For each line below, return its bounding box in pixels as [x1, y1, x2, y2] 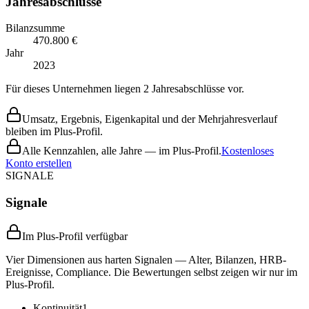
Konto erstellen [6, 157, 72, 170]
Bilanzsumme [6, 22, 65, 34]
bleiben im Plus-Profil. [6, 126, 103, 138]
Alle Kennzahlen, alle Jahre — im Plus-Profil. [22, 145, 221, 157]
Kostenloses [221, 145, 274, 157]
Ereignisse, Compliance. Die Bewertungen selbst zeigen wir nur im [6, 266, 297, 278]
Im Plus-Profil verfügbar [22, 230, 128, 242]
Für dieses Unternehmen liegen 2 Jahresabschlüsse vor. [6, 83, 244, 95]
